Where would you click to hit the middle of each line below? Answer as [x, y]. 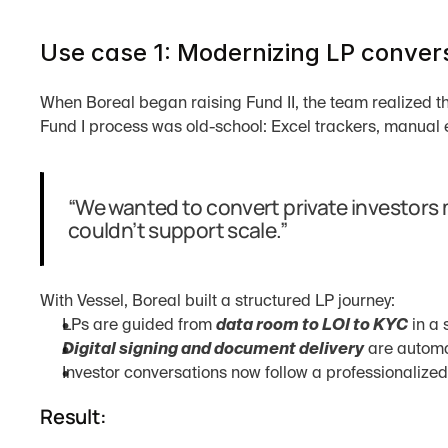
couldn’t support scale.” [177, 230]
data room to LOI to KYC [312, 326]
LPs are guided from [139, 326]
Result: [73, 416]
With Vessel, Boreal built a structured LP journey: [217, 302]
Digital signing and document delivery [213, 350]
